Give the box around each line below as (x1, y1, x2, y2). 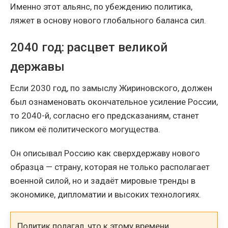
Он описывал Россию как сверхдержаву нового (10, 148, 200, 159)
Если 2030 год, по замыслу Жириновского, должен (10, 83, 212, 94)
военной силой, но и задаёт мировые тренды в (10, 176, 195, 186)
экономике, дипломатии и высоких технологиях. (10, 189, 201, 200)
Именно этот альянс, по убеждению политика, (10, 2, 192, 12)
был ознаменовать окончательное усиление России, (10, 97, 218, 107)
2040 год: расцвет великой (10, 40, 167, 55)
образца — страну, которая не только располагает (10, 162, 210, 173)
